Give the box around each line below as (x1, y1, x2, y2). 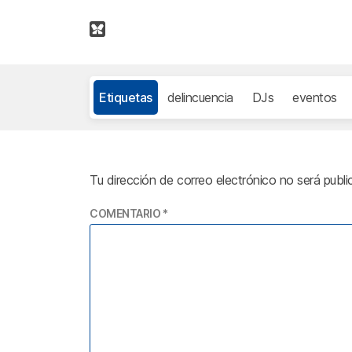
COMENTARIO (90, 206, 163, 220)
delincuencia (167, 89, 233, 105)
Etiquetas (99, 89, 152, 105)
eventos (292, 89, 337, 105)
